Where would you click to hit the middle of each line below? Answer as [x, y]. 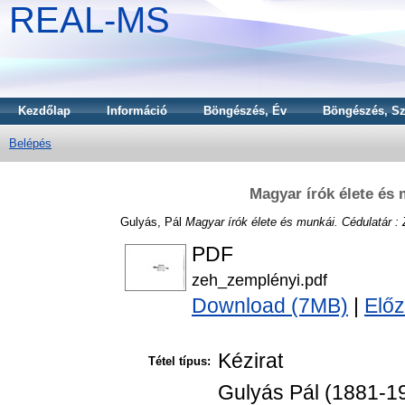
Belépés [30, 143]
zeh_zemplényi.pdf [259, 280]
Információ [137, 111]
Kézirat [250, 361]
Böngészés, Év [245, 111]
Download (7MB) [270, 306]
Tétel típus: [179, 362]
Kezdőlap [44, 111]
